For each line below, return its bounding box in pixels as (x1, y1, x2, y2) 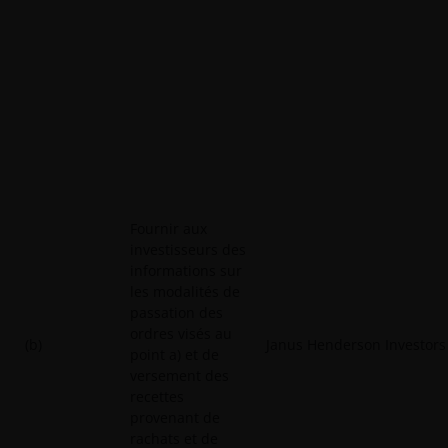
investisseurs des (130, 240, 246, 259)
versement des (130, 366, 229, 385)
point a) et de (130, 345, 219, 364)
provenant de (130, 408, 220, 427)
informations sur (130, 261, 242, 280)
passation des (130, 303, 223, 322)
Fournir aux (130, 219, 207, 238)
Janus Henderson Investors (266, 335, 446, 354)
